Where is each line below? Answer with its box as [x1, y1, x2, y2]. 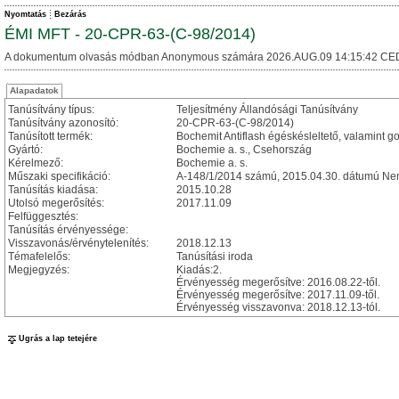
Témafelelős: [8, 250, 70, 263]
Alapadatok [10, 85, 59, 95]
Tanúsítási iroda [176, 250, 253, 263]
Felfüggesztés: [8, 210, 78, 223]
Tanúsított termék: [8, 130, 93, 142]
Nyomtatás [4, 10, 46, 19]
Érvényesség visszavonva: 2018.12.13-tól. [176, 301, 380, 313]
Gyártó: [8, 143, 43, 156]
